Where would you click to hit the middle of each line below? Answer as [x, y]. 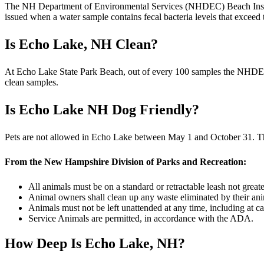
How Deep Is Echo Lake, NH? [95, 243]
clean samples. [32, 82]
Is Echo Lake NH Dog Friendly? [102, 109]
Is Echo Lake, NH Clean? [81, 44]
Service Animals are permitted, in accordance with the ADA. [141, 218]
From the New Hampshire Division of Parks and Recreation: [126, 161]
